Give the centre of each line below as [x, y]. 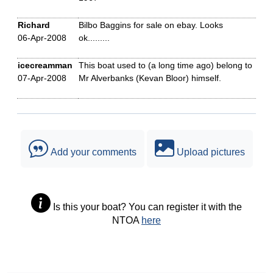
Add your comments [92, 152]
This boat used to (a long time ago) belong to [165, 65]
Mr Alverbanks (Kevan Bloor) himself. [150, 78]
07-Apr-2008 [42, 78]
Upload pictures [209, 152]
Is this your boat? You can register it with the [146, 207]
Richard [34, 25]
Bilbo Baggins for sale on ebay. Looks [151, 25]
